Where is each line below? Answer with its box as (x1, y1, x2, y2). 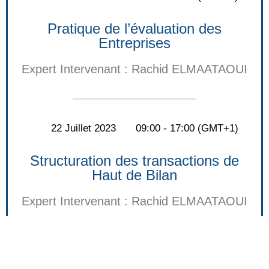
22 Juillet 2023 (50, 122, 116, 134)
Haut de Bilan (92, 167, 177, 184)
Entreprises (98, 34, 171, 51)
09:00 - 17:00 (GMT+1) (136, 122, 239, 134)
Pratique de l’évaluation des (47, 20, 222, 37)
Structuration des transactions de (30, 153, 239, 169)
